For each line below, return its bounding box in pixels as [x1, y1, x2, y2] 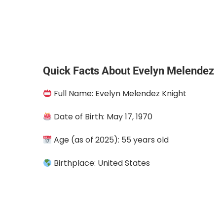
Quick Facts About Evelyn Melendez [43, 64, 214, 77]
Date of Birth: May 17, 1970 [52, 110, 153, 122]
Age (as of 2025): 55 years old [52, 134, 169, 146]
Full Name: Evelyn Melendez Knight [52, 87, 187, 99]
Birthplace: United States [52, 157, 150, 169]
